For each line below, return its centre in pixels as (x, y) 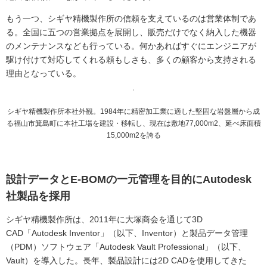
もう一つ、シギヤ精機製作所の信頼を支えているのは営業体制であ (131, 19)
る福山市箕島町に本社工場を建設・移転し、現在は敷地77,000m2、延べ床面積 (133, 123)
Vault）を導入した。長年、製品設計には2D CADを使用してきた (126, 260)
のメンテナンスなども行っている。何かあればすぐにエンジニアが (131, 46)
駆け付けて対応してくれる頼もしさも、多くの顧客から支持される (131, 60)
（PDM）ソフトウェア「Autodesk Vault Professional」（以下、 (126, 246)
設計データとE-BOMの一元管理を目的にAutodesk (129, 179)
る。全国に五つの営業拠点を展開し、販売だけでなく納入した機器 (131, 32)
